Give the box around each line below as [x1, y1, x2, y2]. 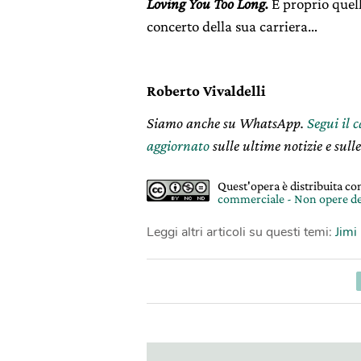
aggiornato [147, 137, 210, 154]
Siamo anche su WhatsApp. [147, 114, 307, 131]
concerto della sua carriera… [147, 18, 317, 35]
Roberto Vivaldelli [147, 82, 266, 99]
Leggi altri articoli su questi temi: [147, 223, 335, 241]
